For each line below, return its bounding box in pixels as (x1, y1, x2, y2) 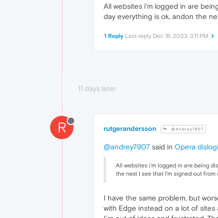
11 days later (78, 84, 116, 92)
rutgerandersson (104, 125, 156, 132)
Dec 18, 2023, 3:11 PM (153, 33, 208, 39)
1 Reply (104, 33, 124, 39)
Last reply (125, 33, 153, 39)
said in (150, 143, 175, 151)
